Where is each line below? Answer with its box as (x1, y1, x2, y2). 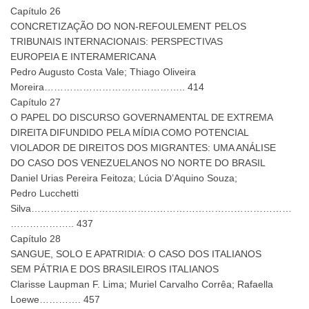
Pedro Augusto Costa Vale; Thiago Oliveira (10, 66, 196, 78)
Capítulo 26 (10, 6, 61, 17)
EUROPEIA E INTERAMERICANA (10, 51, 156, 63)
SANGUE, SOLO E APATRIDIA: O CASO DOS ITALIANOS (10, 248, 261, 260)
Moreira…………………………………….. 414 (10, 81, 204, 93)
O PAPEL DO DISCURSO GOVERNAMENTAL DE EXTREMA (10, 112, 273, 123)
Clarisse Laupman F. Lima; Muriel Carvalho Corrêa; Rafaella (10, 279, 273, 290)
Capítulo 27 (10, 97, 61, 108)
